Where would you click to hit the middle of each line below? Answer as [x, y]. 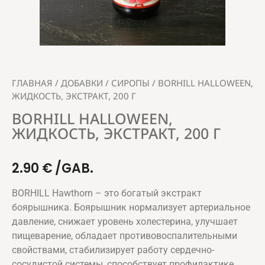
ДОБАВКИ [82, 83]
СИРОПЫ [130, 83]
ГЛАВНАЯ [32, 83]
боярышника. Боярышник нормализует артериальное [131, 207]
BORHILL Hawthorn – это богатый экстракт [107, 193]
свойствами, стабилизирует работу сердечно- [113, 250]
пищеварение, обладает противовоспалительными [125, 235]
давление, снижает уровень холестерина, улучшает [125, 221]
